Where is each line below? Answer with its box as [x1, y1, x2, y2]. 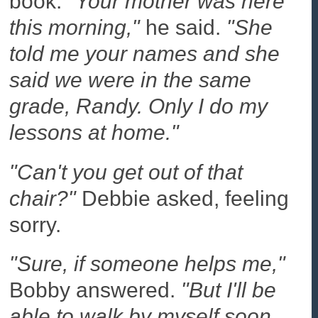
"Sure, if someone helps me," [9, 252, 286, 276]
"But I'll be [181, 278, 277, 302]
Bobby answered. [9, 278, 182, 302]
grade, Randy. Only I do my [9, 94, 268, 118]
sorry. [9, 212, 62, 236]
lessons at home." [9, 120, 180, 144]
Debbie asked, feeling [76, 186, 290, 210]
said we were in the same [9, 67, 252, 92]
